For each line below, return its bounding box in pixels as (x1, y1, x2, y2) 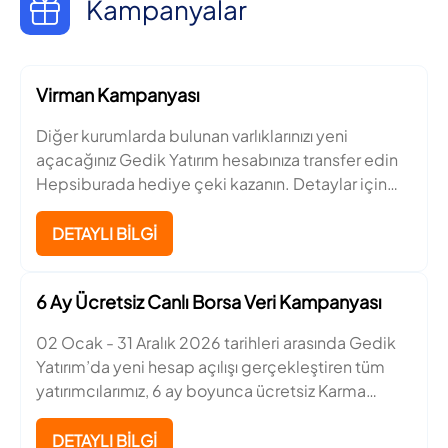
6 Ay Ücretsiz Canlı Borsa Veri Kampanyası (36, 289, 382, 313)
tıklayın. (36, 196, 93, 218)
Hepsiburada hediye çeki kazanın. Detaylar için (36, 172, 387, 194)
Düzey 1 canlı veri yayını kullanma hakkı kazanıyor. (36, 403, 395, 425)
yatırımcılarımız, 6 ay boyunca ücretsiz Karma (36, 379, 366, 401)
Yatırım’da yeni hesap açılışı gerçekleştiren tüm (36, 355, 385, 377)
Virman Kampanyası (36, 82, 200, 106)
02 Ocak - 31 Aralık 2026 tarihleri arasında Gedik (36, 331, 396, 353)
